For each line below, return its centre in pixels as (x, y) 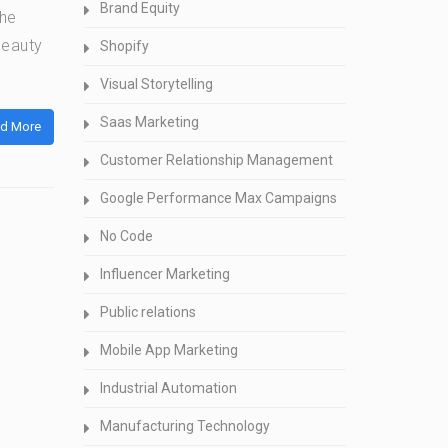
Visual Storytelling (156, 84)
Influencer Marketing (164, 274)
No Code (126, 236)
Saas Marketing (149, 122)
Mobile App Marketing (168, 350)
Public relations (147, 312)
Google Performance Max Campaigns (218, 198)
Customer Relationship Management (216, 160)
